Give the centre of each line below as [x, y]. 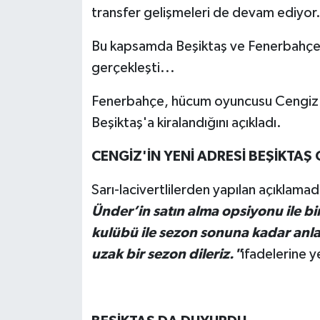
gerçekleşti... [133, 67]
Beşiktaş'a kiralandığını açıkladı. [186, 122]
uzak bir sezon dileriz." [166, 254]
